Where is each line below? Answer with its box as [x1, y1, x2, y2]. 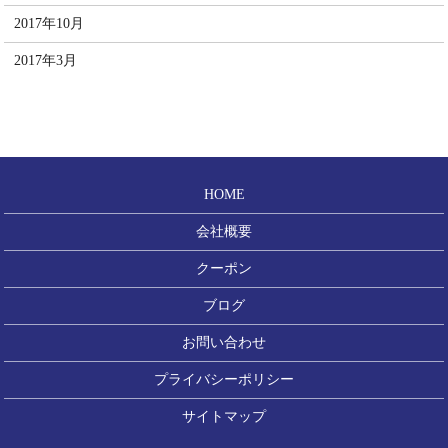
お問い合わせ [182, 334, 266, 350]
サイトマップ [182, 408, 266, 424]
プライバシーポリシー [154, 371, 294, 387]
